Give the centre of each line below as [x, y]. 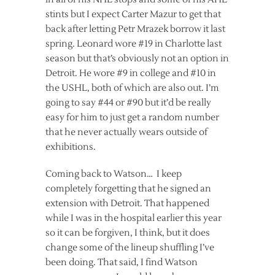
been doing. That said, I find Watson [122, 262]
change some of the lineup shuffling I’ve [130, 247]
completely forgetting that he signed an [128, 188]
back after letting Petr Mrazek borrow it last [135, 29]
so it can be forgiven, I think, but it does [128, 233]
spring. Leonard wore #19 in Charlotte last [134, 44]
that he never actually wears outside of [126, 132]
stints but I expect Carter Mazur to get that [133, 14]
